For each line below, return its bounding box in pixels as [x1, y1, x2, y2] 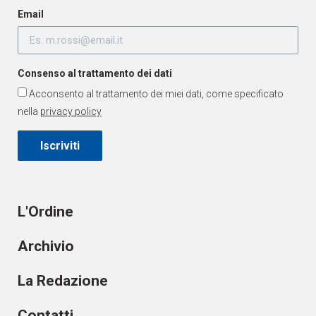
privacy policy [40, 106, 102, 118]
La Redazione [18, 272, 108, 290]
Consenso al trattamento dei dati [18, 68, 172, 80]
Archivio [18, 238, 74, 255]
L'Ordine [18, 203, 73, 221]
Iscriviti [40, 139, 80, 153]
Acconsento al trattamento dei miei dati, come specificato [29, 88, 284, 100]
